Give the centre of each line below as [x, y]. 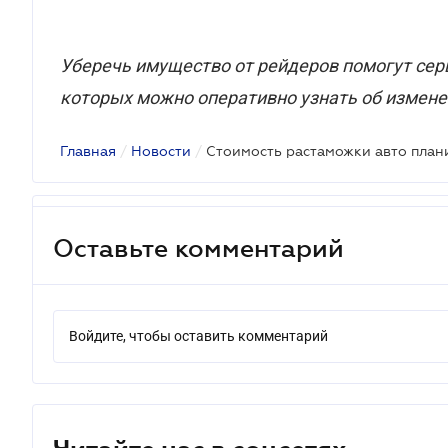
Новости [161, 151]
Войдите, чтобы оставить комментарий [198, 336]
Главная [88, 151]
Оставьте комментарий [198, 247]
